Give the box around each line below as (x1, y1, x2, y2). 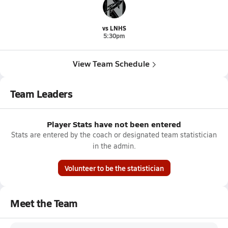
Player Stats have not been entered (47, 118, 181, 130)
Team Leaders (10, 87, 73, 101)
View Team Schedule (72, 58, 150, 69)
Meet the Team (10, 196, 78, 210)
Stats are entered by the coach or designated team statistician (11, 130, 217, 139)
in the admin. (92, 141, 136, 151)
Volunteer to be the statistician (64, 163, 164, 173)
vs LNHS (102, 24, 126, 33)
